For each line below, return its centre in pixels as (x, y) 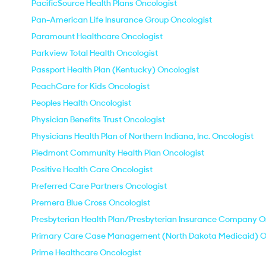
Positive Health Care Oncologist (92, 169)
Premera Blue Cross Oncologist (91, 202)
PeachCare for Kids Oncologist (91, 86)
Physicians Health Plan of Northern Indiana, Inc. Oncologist (142, 136)
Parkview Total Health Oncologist (95, 53)
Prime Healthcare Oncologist (86, 252)
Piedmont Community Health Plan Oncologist (118, 153)
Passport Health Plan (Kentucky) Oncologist (115, 69)
